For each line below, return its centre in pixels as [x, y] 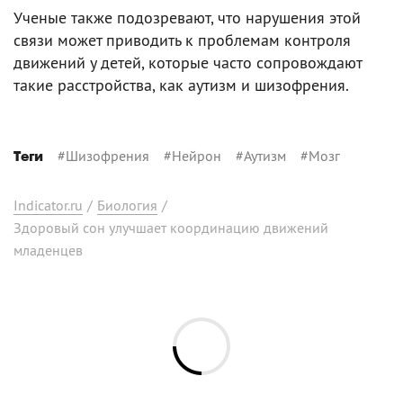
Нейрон [197, 155]
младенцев [48, 250]
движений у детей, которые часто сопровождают [188, 62]
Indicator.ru [48, 205]
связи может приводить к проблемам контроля [182, 40]
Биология [127, 205]
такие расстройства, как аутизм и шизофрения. [181, 85]
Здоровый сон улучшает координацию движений [171, 227]
